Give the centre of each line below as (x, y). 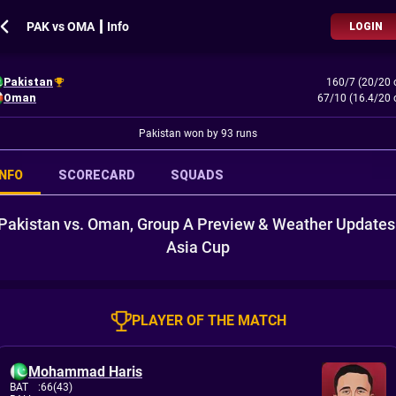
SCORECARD (97, 175)
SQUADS (197, 175)
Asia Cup (198, 247)
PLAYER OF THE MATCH (209, 320)
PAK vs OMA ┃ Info (78, 27)
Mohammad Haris (85, 372)
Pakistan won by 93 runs (198, 133)
